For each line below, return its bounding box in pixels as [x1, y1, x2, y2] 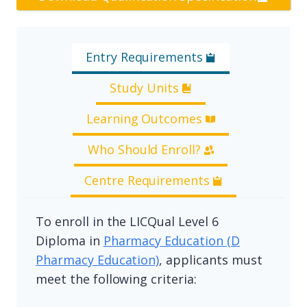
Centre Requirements [84, 172, 210, 189]
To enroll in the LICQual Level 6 [36, 213, 219, 230]
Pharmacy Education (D [103, 232, 240, 249]
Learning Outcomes [86, 110, 203, 127]
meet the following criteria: [36, 271, 197, 288]
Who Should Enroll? [87, 141, 201, 158]
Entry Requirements [85, 49, 204, 66]
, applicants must [159, 251, 262, 269]
